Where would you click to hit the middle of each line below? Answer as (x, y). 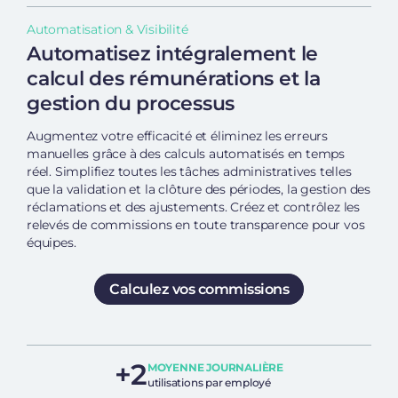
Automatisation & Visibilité (107, 30)
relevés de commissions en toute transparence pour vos (196, 225)
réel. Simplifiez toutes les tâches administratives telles (189, 172)
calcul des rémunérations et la (174, 79)
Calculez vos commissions (199, 290)
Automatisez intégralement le (172, 54)
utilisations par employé (209, 383)
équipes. (52, 243)
